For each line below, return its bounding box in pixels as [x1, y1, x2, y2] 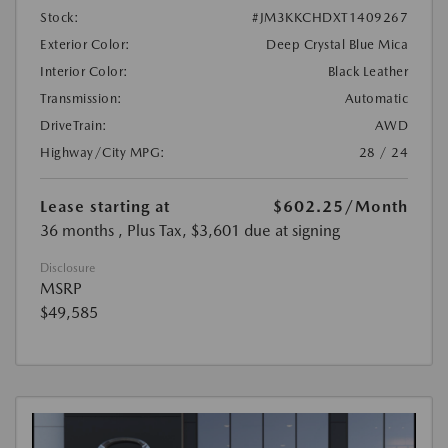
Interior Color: [40, 64, 129, 80]
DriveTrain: [40, 118, 108, 134]
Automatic [344, 91, 408, 107]
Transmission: [40, 91, 123, 107]
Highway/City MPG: [40, 145, 166, 161]
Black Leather [327, 64, 408, 80]
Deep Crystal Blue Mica [266, 37, 408, 53]
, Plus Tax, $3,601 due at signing [118, 221, 340, 241]
